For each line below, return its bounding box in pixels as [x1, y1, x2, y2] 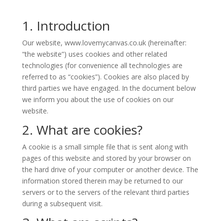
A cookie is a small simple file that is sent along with [22, 142, 188, 151]
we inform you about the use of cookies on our [22, 94, 174, 104]
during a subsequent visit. [22, 198, 103, 208]
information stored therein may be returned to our [22, 176, 183, 185]
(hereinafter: [147, 37, 186, 47]
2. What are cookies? [22, 120, 143, 139]
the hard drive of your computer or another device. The [22, 164, 198, 174]
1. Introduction [22, 16, 110, 35]
